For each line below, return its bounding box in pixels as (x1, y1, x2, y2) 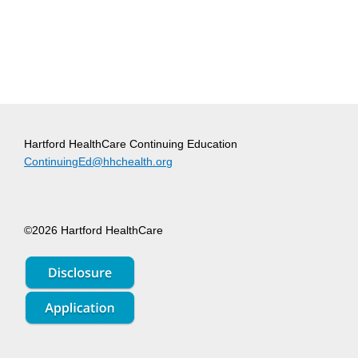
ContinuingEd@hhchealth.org (24, 156, 173, 168)
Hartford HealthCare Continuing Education (24, 138, 237, 150)
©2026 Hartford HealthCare (24, 225, 163, 237)
